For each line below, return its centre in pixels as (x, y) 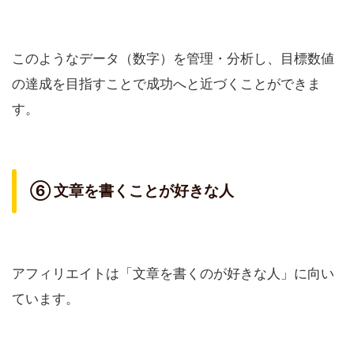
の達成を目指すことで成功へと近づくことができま (166, 84)
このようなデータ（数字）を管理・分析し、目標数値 (173, 59)
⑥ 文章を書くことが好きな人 (132, 191)
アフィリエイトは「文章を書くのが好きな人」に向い (173, 274)
